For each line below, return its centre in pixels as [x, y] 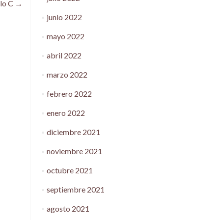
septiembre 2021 [75, 189]
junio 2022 [64, 17]
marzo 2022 [67, 74]
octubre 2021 [69, 170]
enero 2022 [66, 113]
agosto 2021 [68, 208]
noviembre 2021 [74, 151]
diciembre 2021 [73, 132]
